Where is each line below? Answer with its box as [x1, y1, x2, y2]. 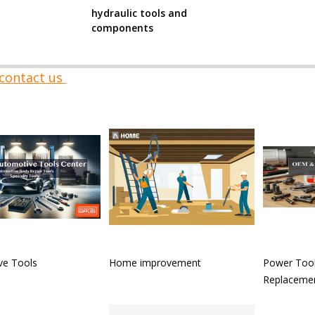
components [91, 21, 153, 34]
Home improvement [109, 256, 201, 269]
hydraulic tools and [91, 6, 187, 20]
